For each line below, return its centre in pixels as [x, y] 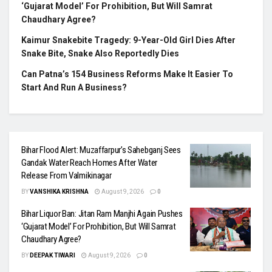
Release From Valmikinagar [66, 176]
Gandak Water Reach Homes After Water [90, 163]
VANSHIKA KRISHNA [59, 192]
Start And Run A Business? [74, 88]
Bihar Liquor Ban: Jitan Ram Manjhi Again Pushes [102, 214]
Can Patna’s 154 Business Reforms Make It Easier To [127, 74]
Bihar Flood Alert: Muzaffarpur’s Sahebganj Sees [101, 150]
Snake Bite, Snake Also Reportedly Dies [100, 54]
